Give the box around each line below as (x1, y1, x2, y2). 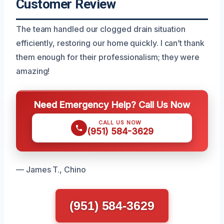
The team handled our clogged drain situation (16, 24, 185, 34)
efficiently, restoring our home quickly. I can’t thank (16, 38, 204, 48)
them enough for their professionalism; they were (16, 52, 200, 62)
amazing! (16, 66, 50, 76)
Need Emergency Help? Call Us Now (34, 99, 190, 110)
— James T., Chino (16, 164, 86, 174)
